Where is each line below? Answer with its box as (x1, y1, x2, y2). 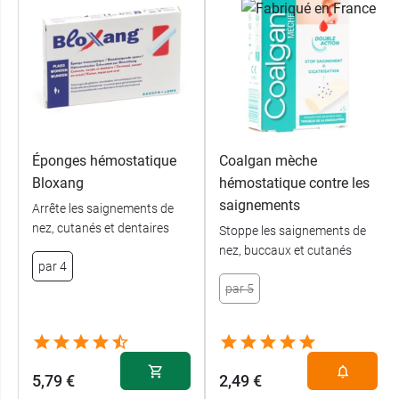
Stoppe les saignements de (219, 224, 366, 239)
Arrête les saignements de (32, 201, 174, 216)
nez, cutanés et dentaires (32, 221, 169, 236)
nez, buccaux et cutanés (219, 243, 352, 258)
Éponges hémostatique (32, 152, 176, 170)
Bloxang (32, 175, 84, 192)
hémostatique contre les (219, 175, 370, 192)
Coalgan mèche (219, 152, 317, 170)
